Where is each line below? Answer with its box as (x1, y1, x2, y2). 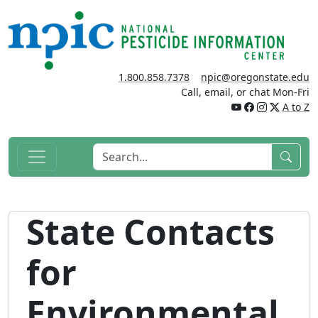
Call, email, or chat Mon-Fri (181, 85, 309, 99)
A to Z (283, 100, 309, 114)
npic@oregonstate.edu (201, 70, 309, 84)
